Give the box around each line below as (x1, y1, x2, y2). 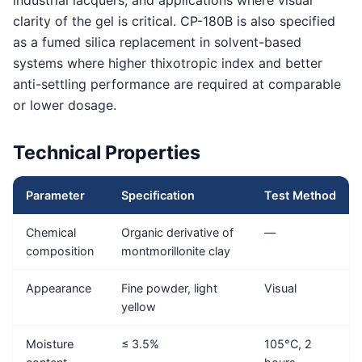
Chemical (26, 225, 76, 239)
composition (26, 243, 94, 258)
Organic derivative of (121, 225, 234, 239)
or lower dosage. (13, 97, 116, 114)
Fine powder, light (121, 280, 217, 295)
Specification (121, 187, 195, 202)
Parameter (26, 187, 85, 202)
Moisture (26, 336, 74, 351)
